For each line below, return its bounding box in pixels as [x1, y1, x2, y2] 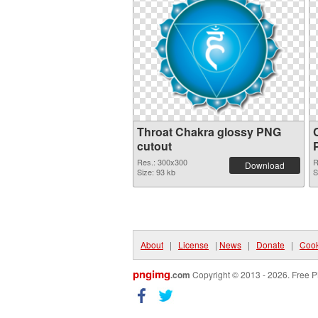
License [178, 238, 209, 251]
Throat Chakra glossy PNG [137, 124, 281, 140]
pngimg [133, 266, 170, 282]
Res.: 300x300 [137, 156, 187, 168]
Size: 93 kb [137, 166, 175, 177]
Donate [256, 238, 285, 251]
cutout [137, 138, 172, 154]
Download [245, 159, 285, 171]
